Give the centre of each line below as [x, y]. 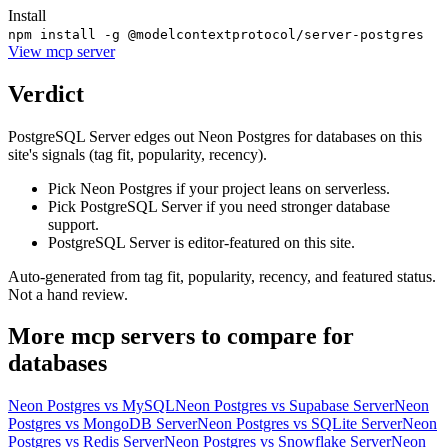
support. [73, 224]
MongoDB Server [140, 424]
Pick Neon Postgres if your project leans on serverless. [219, 188]
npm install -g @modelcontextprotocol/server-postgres [216, 34]
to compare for [274, 336]
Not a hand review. [68, 294]
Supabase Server [341, 406]
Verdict [46, 93]
